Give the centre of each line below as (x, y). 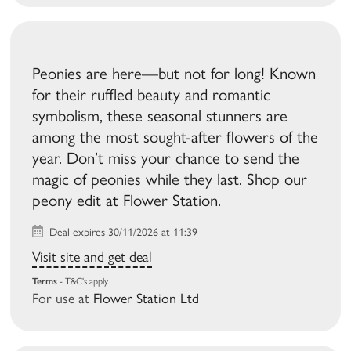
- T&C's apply (83, 282)
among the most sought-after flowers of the (175, 137)
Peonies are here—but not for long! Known (174, 74)
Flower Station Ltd (147, 299)
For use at (63, 299)
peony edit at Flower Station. (127, 201)
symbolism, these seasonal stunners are (160, 116)
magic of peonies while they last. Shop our (170, 179)
